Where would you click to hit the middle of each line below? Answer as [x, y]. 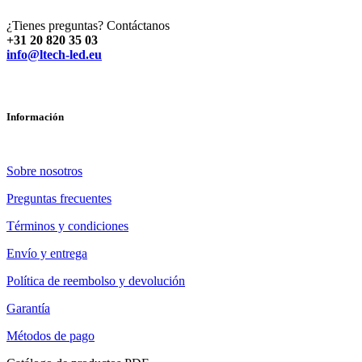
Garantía [28, 309]
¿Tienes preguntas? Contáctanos [88, 26]
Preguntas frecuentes [59, 199]
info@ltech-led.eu [54, 55]
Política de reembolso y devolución [96, 281]
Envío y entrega [47, 254]
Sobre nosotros [44, 171]
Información [35, 117]
